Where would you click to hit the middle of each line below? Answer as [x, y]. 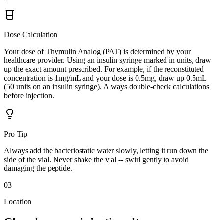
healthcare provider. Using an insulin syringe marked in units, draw [108, 60]
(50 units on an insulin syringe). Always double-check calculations [107, 86]
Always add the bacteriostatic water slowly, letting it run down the [106, 150]
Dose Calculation [31, 34]
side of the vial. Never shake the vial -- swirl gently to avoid [96, 159]
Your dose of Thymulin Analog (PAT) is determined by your [97, 51]
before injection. [29, 95]
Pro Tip [15, 134]
